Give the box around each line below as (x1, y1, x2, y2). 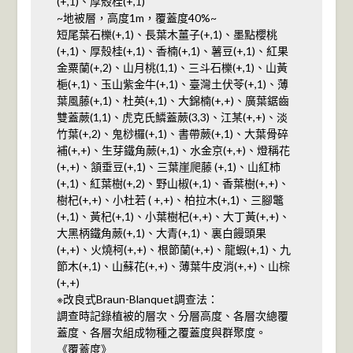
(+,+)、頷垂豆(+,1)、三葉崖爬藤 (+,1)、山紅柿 (56, 159, 281, 173)
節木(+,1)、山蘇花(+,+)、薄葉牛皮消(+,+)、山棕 (56, 258, 290, 273)
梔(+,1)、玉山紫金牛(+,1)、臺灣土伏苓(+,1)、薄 (56, 76, 288, 91)
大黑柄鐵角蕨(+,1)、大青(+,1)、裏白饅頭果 (56, 225, 266, 240)
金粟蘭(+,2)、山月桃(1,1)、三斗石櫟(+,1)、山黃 (56, 60, 288, 74)
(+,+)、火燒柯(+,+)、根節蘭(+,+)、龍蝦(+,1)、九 (56, 242, 291, 256)
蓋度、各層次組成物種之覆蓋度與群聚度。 (56, 325, 266, 339)
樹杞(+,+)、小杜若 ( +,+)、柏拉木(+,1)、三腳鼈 (56, 192, 284, 206)
